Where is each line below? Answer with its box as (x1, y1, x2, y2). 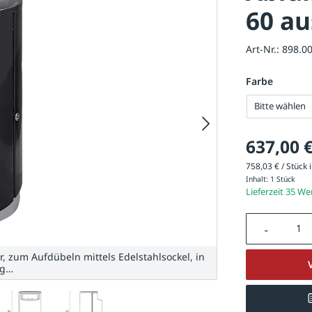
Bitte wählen (254, 100, 306, 113)
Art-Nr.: (245, 42, 282, 56)
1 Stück (270, 173, 295, 184)
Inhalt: (245, 173, 270, 184)
